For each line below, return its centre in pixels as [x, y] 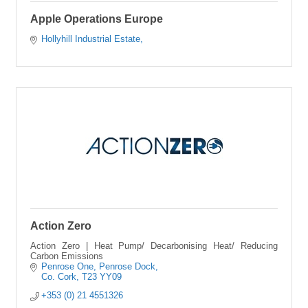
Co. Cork [59, 276]
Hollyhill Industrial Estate [91, 38]
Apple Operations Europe [97, 19]
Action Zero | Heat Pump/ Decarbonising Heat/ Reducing [154, 245]
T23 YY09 [102, 276]
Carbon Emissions [67, 256]
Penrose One [68, 266]
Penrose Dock [128, 266]
